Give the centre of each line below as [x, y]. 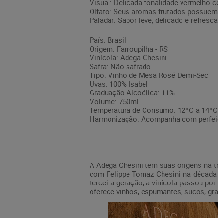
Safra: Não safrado [120, 66]
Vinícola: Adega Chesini [128, 57]
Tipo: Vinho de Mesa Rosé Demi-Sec [149, 75]
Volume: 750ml [114, 101]
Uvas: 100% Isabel [119, 83]
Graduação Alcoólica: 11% [132, 92]
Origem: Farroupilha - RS [129, 48]
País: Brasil [108, 40]
